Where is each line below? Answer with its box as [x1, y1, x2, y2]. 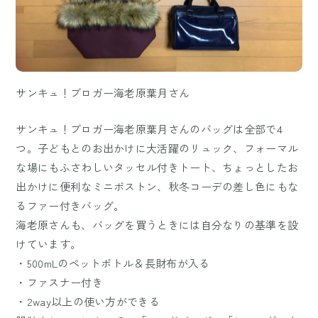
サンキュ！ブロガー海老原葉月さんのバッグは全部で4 [16, 121, 283, 136]
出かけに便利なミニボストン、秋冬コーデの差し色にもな [16, 178, 299, 194]
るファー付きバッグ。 [16, 197, 125, 213]
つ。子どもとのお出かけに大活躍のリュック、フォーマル [16, 140, 299, 155]
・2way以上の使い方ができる [16, 293, 160, 309]
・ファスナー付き [16, 274, 103, 290]
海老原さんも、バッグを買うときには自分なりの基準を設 [16, 216, 299, 232]
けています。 [16, 236, 82, 251]
